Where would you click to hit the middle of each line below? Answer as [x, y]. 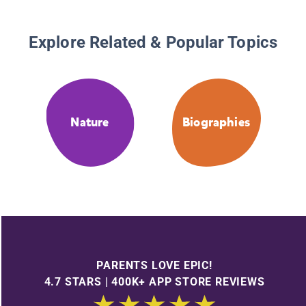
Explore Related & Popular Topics [153, 43]
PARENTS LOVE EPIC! [154, 265]
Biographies [216, 123]
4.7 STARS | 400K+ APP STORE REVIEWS [154, 281]
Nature [90, 123]
